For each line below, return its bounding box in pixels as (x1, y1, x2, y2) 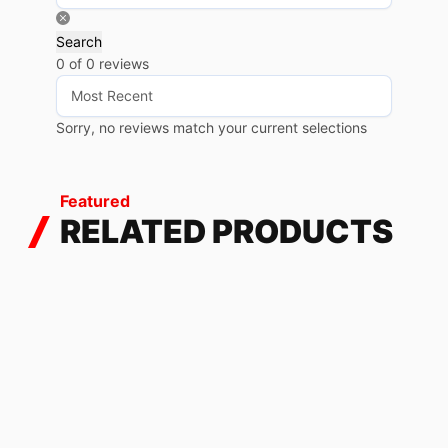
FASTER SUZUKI (38, 414, 194, 439)
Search (56, 32, 102, 50)
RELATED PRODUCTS (60, 211, 393, 251)
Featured (60, 190, 130, 211)
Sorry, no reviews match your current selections (56, 118, 367, 136)
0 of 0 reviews (56, 54, 149, 72)
